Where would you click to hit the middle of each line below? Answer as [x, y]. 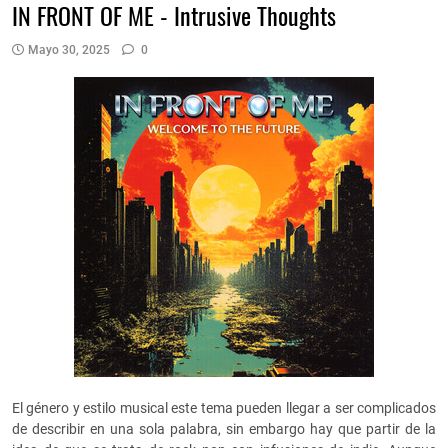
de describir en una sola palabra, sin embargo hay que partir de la [224, 429]
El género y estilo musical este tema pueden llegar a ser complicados [224, 408]
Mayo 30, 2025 [69, 50]
